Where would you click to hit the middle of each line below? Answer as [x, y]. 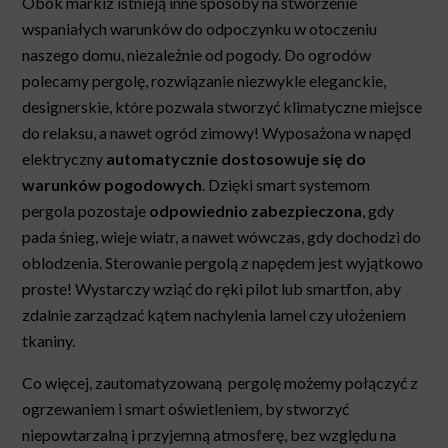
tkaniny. [49, 340]
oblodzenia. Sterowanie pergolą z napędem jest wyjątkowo [223, 262]
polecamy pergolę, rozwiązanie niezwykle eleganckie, [204, 80]
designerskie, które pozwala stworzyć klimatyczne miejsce [222, 106]
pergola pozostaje [86, 210]
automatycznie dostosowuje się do [236, 158]
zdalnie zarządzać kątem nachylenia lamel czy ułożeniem [214, 314]
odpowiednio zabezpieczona [256, 210]
